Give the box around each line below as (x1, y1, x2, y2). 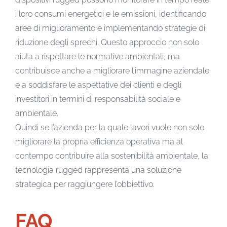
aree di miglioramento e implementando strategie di (15, 23, 205, 33)
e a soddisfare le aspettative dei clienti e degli (15, 80, 181, 90)
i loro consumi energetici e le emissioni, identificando (15, 9, 206, 19)
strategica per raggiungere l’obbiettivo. (15, 179, 155, 189)
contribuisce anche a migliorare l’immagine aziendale (15, 65, 209, 75)
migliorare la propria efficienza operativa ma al (15, 136, 183, 146)
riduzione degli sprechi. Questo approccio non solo (15, 37, 199, 47)
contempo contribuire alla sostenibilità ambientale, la (15, 150, 208, 161)
